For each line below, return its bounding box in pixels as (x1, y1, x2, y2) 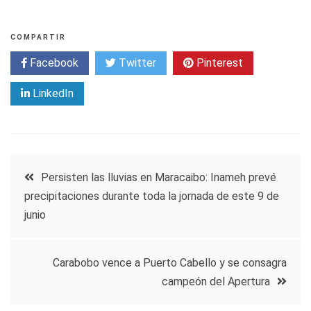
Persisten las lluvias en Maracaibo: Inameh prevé (41, 170, 276, 184)
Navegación (10, 158, 128, 185)
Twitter (116, 56, 156, 69)
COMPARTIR (10, 33, 66, 41)
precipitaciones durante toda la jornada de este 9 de (24, 189, 279, 203)
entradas (10, 233, 99, 260)
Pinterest (194, 56, 243, 69)
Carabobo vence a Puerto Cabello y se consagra (53, 255, 287, 269)
